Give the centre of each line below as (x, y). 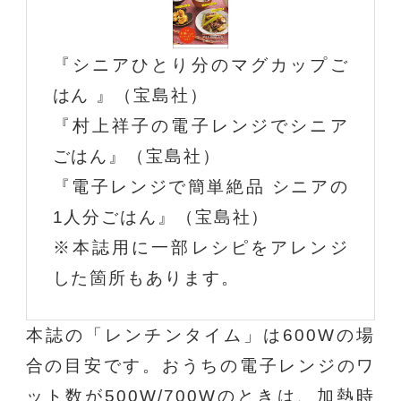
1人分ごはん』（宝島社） (161, 217)
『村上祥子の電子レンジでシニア (200, 125)
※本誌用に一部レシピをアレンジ (200, 247)
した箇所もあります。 (146, 277)
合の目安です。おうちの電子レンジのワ (200, 365)
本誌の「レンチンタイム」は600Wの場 (200, 335)
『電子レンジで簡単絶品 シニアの (200, 186)
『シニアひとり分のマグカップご (200, 64)
